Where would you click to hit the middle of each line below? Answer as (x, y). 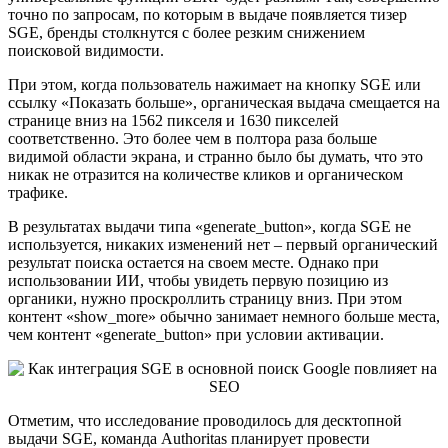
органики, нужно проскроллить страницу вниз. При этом (205, 299)
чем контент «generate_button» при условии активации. (196, 335)
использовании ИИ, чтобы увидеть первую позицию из (198, 281)
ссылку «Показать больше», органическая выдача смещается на (224, 103)
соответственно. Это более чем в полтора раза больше (192, 139)
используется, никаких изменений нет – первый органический (223, 245)
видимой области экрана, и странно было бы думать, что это (215, 157)
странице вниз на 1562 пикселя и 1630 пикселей (173, 121)
